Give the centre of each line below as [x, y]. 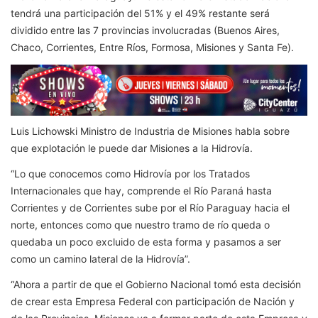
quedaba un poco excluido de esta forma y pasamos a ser [146, 242]
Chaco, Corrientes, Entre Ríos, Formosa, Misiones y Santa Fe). [152, 47]
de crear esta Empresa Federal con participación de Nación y [153, 302]
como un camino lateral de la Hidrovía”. [100, 259]
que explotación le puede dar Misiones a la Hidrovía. [132, 148]
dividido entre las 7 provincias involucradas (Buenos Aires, [145, 30]
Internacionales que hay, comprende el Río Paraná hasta [141, 191]
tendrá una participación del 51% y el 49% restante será [140, 13]
